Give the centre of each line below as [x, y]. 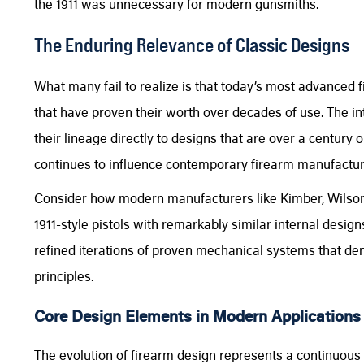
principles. [64, 276]
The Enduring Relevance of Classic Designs [192, 45]
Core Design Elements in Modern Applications [197, 316]
